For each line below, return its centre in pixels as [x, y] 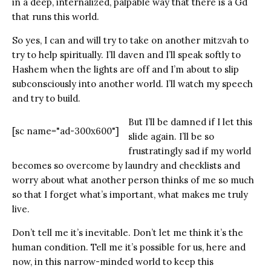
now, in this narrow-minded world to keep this [113, 262]
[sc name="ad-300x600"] [66, 131]
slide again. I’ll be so [171, 136]
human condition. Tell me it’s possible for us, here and [129, 247]
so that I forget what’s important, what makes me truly [130, 194]
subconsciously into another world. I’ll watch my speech [132, 84]
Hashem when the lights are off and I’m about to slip [126, 69]
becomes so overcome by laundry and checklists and [126, 165]
